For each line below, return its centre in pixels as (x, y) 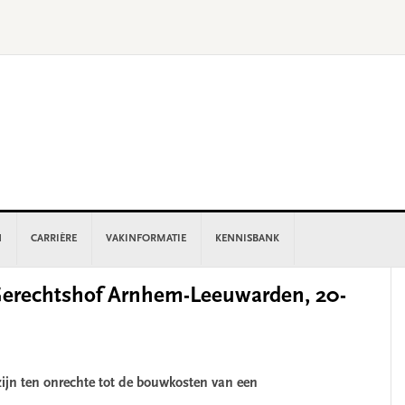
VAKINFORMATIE (146, 239)
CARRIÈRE (54, 239)
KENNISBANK (247, 239)
